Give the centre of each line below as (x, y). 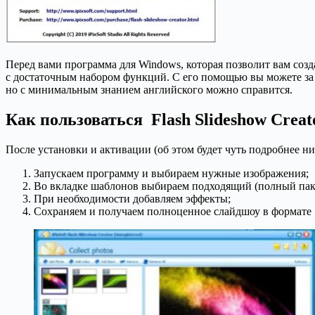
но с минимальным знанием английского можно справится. (149, 89)
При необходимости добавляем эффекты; (132, 198)
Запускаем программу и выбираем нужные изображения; (171, 173)
